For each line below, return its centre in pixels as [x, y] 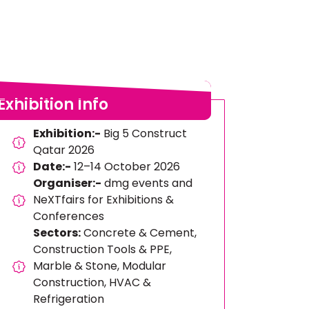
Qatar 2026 [64, 150]
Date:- [52, 167]
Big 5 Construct [144, 133]
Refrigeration [69, 299]
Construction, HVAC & [92, 282]
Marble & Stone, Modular [100, 266]
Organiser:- [68, 183]
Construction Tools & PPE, [103, 249]
